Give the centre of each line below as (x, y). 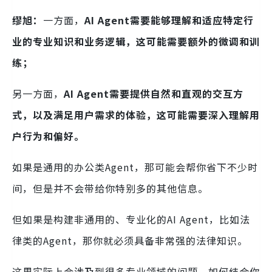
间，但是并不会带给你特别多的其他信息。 (110, 188)
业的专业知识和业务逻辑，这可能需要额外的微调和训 (136, 41)
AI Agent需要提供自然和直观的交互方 (154, 93)
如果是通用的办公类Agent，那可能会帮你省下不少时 (135, 167)
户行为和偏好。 (48, 136)
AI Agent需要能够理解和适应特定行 (169, 20)
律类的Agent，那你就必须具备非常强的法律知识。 (130, 240)
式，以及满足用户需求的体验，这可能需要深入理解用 (136, 114)
